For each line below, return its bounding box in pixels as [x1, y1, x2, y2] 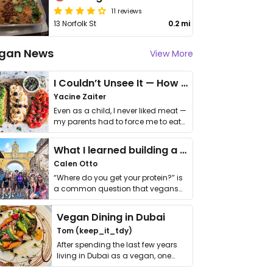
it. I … [54, 127, 69, 138]
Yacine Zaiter [54, 91, 106, 102]
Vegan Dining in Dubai [57, 210, 166, 224]
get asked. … [54, 194, 98, 205]
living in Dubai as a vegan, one [57, 250, 172, 261]
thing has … [57, 261, 99, 272]
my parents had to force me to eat [54, 116, 181, 127]
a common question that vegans [54, 183, 179, 194]
